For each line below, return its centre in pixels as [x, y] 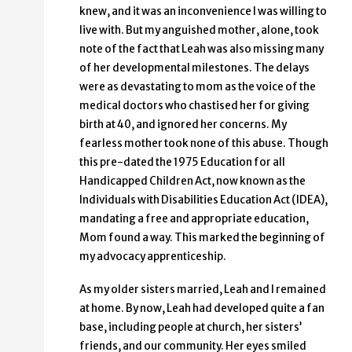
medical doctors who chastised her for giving [194, 106]
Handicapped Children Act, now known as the [192, 181]
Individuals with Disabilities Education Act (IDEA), [203, 200]
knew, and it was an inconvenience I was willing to [203, 12]
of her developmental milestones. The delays [194, 68]
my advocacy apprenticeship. [153, 257]
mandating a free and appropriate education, [194, 219]
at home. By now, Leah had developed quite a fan [202, 309]
